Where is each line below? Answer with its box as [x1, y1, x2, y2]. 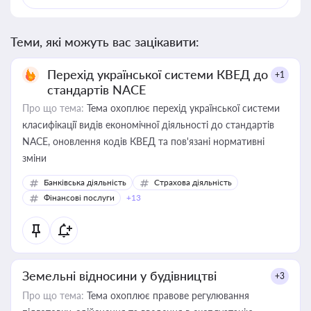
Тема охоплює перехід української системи [84, 102, 280, 114]
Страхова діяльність [154, 177, 232, 187]
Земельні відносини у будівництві [22, 268, 217, 283]
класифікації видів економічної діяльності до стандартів [22, 119, 274, 131]
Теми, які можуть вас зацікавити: [10, 34, 199, 49]
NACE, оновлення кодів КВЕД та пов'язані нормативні [22, 135, 264, 147]
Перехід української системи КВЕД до [47, 67, 268, 82]
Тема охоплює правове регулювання [84, 289, 249, 301]
